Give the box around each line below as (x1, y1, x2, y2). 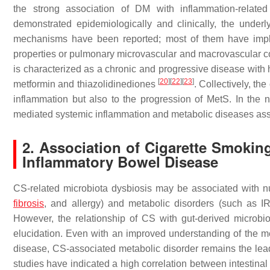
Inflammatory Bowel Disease (22, 151, 218, 172)
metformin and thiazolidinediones (13, 79, 158, 89)
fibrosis (13, 198, 44, 209)
